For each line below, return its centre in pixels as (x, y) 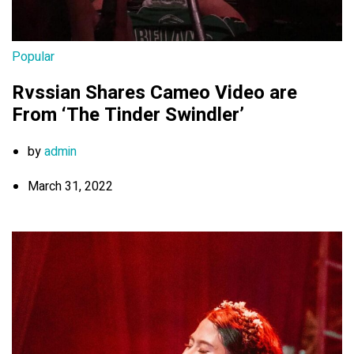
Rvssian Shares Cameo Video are (154, 92)
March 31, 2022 (70, 186)
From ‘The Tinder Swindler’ (128, 115)
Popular (33, 56)
